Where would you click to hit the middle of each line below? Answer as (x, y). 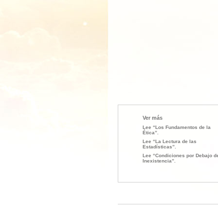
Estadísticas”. (159, 147)
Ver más (153, 118)
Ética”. (151, 133)
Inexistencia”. (159, 161)
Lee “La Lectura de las (170, 141)
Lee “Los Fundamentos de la (177, 127)
